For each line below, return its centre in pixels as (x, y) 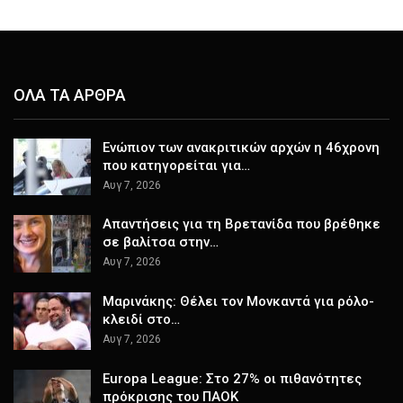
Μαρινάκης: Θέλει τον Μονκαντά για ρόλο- (238, 302)
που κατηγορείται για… (176, 165)
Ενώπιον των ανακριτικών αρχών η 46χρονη (241, 147)
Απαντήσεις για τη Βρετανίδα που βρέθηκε (242, 224)
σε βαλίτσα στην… (161, 242)
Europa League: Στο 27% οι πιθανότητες (232, 378)
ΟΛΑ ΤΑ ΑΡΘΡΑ (70, 95)
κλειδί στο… (141, 320)
